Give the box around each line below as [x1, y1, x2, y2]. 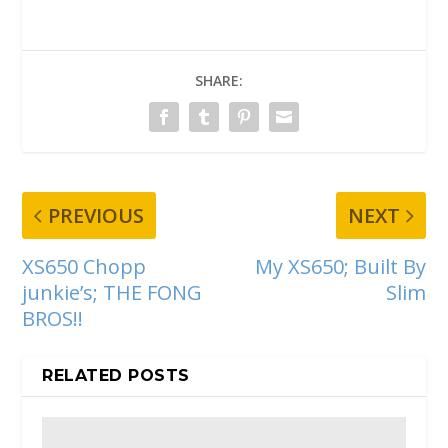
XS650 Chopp [22, 252, 147, 280]
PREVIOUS [48, 201, 145, 229]
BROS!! [22, 304, 84, 332]
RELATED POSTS [42, 365, 190, 385]
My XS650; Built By [254, 252, 426, 280]
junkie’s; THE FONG [22, 278, 203, 306]
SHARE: [195, 71, 243, 91]
